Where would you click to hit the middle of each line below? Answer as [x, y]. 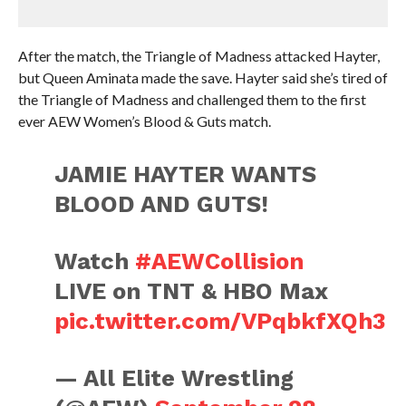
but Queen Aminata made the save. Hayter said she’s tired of [203, 77]
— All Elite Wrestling [174, 378]
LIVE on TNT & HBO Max [191, 291]
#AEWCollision [220, 261]
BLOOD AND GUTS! [162, 204]
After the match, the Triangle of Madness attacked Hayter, [198, 56]
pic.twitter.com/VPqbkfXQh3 [221, 321]
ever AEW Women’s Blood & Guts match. [144, 121]
